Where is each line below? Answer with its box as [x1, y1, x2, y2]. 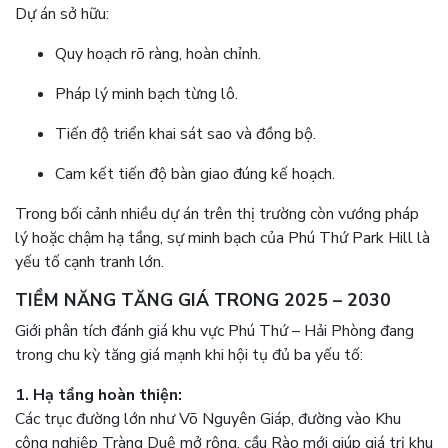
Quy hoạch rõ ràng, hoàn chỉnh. [55, 43, 261, 66]
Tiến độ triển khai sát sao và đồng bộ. [55, 123, 316, 146]
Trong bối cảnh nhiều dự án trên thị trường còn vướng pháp [15, 203, 419, 226]
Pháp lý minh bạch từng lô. [55, 83, 238, 106]
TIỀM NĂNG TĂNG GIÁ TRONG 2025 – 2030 [15, 288, 391, 313]
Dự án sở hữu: [15, 3, 109, 26]
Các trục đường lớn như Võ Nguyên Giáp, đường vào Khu [15, 408, 401, 431]
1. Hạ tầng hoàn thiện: [15, 384, 182, 407]
